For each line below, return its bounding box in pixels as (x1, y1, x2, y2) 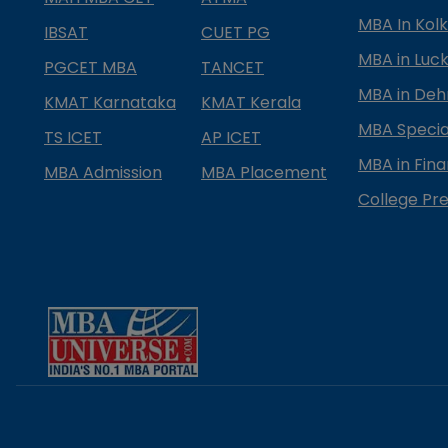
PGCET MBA (44, 56, 137, 80)
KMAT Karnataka (44, 91, 176, 115)
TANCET (201, 56, 264, 80)
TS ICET (44, 126, 102, 150)
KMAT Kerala (201, 91, 301, 115)
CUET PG (201, 21, 270, 45)
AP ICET (201, 126, 261, 150)
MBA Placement (201, 161, 327, 185)
